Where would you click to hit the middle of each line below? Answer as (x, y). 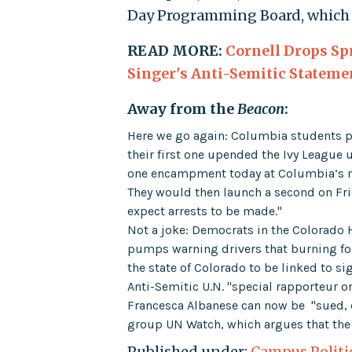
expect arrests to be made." (205, 211)
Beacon (261, 108)
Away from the (183, 108)
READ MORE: (177, 50)
